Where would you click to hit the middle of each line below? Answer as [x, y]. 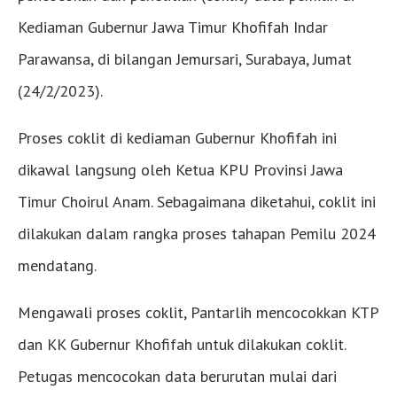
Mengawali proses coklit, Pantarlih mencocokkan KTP [198, 312]
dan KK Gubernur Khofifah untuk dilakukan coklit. [182, 344]
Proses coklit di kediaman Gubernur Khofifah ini [177, 137]
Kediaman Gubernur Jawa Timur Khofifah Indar [173, 27]
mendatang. [57, 265]
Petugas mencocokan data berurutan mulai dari [177, 376]
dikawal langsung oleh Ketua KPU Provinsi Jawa [180, 169]
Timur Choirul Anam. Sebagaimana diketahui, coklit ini [197, 201]
